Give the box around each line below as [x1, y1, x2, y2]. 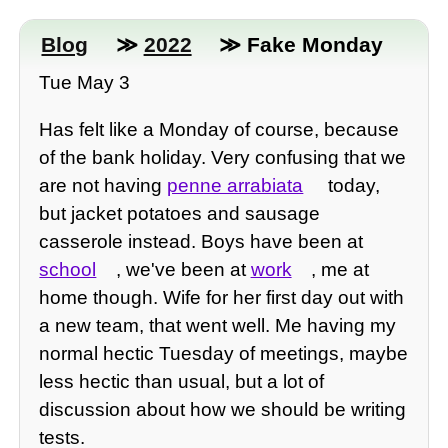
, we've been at [115, 259, 251, 281]
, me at [310, 259, 369, 281]
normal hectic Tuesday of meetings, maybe [39, 343, 409, 365]
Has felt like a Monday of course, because [39, 119, 400, 141]
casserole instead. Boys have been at [39, 231, 364, 253]
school [39, 259, 97, 281]
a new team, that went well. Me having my [39, 315, 397, 337]
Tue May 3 [39, 72, 131, 94]
